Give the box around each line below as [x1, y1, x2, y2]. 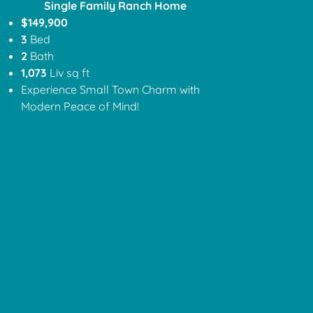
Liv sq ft [50, 66, 90, 80]
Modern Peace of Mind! [21, 99, 145, 114]
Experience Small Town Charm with [21, 82, 201, 97]
